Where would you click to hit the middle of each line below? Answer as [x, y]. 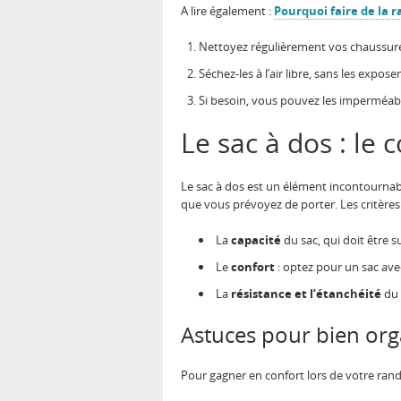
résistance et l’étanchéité [306, 294]
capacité [256, 240]
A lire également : [227, 11]
